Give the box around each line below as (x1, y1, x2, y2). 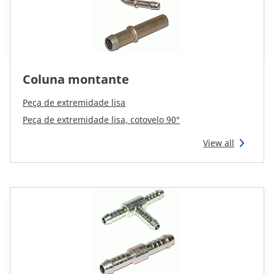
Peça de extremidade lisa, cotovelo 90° (23, 114, 180, 125)
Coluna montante (23, 71, 129, 87)
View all (203, 137, 234, 149)
